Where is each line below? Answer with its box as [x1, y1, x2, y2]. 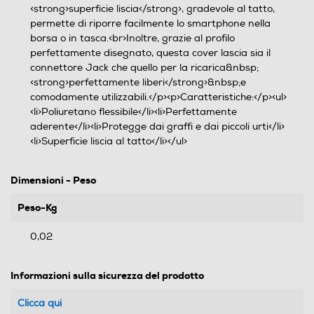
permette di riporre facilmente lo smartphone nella [30, 18, 271, 29]
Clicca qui [18, 297, 62, 309]
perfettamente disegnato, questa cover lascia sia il [30, 47, 271, 59]
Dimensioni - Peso [11, 174, 96, 186]
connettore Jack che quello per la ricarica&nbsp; [30, 62, 259, 74]
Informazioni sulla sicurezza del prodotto [11, 269, 204, 282]
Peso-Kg [18, 201, 57, 214]
